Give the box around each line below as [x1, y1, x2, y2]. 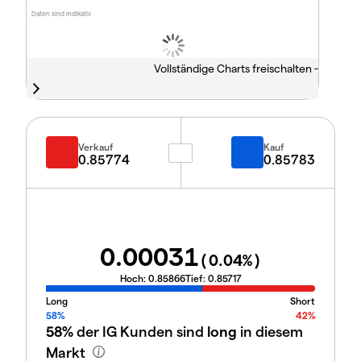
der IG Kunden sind [73, 322, 207, 339]
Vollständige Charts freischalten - [153, 61, 318, 76]
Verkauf [78, 141, 114, 152]
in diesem [237, 322, 303, 339]
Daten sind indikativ [31, 10, 92, 19]
